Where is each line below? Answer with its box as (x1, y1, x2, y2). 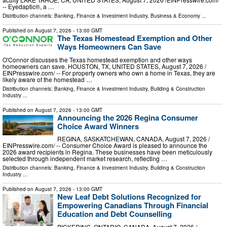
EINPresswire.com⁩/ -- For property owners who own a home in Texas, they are (3, 68, 215, 77)
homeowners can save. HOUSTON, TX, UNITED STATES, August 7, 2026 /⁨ (3, 61, 206, 70)
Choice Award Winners (57, 120, 139, 132)
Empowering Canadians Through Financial (57, 200, 208, 211)
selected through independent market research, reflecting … (3, 154, 167, 163)
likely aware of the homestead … (3, 74, 92, 84)
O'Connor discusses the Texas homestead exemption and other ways (3, 55, 192, 64)
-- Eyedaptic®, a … (3, 2, 54, 11)
